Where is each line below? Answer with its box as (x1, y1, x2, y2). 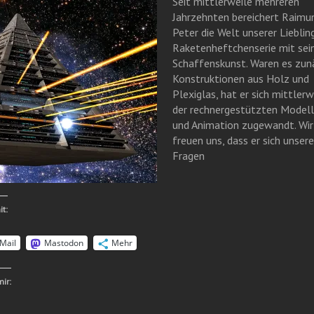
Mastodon (44, 237, 83, 249)
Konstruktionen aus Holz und (172, 71, 309, 86)
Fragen (172, 149, 205, 163)
